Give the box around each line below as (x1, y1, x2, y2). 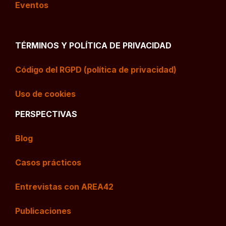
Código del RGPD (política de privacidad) (15, 65, 177, 75)
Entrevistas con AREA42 (15, 182, 114, 192)
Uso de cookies (15, 89, 76, 99)
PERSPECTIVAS (15, 109, 77, 120)
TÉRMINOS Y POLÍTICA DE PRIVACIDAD (15, 40, 172, 51)
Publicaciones (15, 206, 71, 216)
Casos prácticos (15, 157, 81, 168)
